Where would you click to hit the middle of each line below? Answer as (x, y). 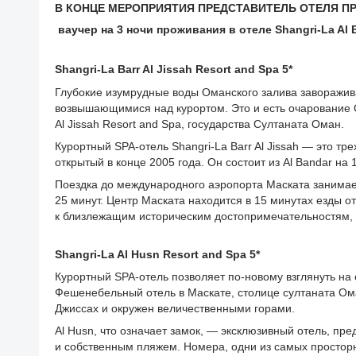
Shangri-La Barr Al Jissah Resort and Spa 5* (174, 69)
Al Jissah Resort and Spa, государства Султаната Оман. (199, 124)
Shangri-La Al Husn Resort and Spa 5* (157, 254)
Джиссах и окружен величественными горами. (175, 308)
